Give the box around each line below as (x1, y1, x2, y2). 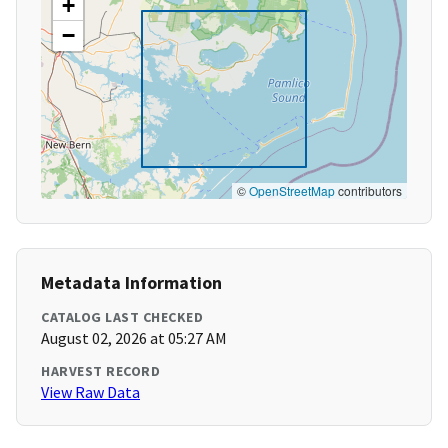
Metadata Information (41, 271, 222, 295)
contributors (335, 182, 402, 200)
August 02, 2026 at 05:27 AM (41, 328, 227, 349)
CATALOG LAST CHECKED (41, 308, 203, 327)
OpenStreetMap (249, 182, 335, 200)
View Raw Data (41, 382, 140, 403)
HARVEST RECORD (41, 362, 160, 381)
